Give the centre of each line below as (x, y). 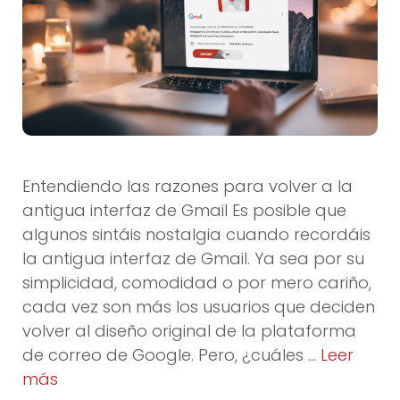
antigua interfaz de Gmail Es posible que (184, 211)
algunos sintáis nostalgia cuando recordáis (196, 235)
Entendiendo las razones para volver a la (187, 187)
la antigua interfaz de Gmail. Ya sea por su (193, 259)
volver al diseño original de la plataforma (189, 331)
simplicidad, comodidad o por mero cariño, (197, 283)
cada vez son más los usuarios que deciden (199, 307)
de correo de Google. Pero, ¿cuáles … (171, 355)
